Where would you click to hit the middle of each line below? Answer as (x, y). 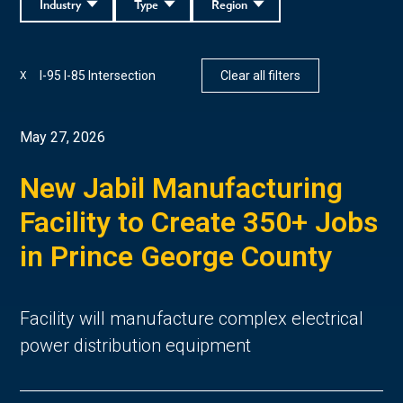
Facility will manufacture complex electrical (192, 318)
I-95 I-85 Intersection (98, 75)
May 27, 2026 (63, 137)
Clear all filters (261, 75)
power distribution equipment (136, 345)
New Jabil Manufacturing (182, 188)
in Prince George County (176, 256)
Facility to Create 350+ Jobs (199, 222)
